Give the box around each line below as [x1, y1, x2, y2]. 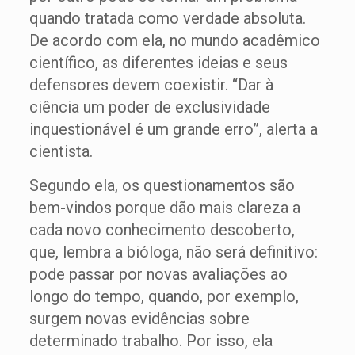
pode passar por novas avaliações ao [29, 265, 288, 284]
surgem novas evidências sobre [29, 309, 250, 328]
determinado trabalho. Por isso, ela [29, 331, 273, 350]
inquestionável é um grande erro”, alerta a [29, 120, 318, 139]
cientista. [29, 142, 93, 161]
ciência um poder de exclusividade [29, 97, 270, 116]
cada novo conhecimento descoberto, [29, 220, 295, 239]
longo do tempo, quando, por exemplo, [29, 287, 299, 306]
